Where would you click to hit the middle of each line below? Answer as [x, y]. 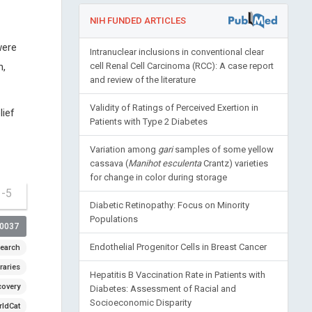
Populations [114, 219]
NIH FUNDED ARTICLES [138, 21]
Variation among [124, 149]
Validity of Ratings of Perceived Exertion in [174, 108]
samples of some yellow [223, 149]
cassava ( [109, 163]
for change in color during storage [158, 177]
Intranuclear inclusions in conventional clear [177, 52]
